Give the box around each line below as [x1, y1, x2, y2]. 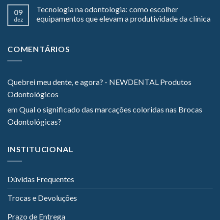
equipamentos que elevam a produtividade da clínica [36, 13, 211, 23]
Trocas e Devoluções [7, 192, 77, 202]
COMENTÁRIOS [7, 44, 70, 54]
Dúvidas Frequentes [7, 174, 74, 184]
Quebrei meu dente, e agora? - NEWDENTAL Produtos [7, 77, 192, 87]
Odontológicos [7, 89, 58, 99]
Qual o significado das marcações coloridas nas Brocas [19, 105, 202, 114]
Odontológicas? [7, 117, 61, 127]
